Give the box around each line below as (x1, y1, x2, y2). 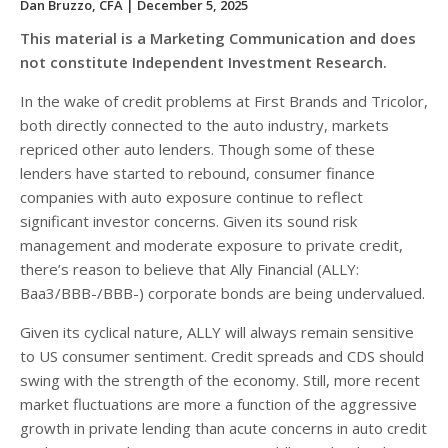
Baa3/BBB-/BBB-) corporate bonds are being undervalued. (20, 282, 425, 303)
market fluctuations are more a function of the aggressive (20, 393, 417, 414)
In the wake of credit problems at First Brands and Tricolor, (20, 90, 428, 111)
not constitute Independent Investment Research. (20, 51, 387, 72)
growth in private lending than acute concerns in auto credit (20, 417, 427, 438)
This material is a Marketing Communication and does (20, 27, 416, 48)
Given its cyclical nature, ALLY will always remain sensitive (20, 321, 414, 342)
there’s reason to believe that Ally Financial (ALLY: (20, 258, 359, 279)
